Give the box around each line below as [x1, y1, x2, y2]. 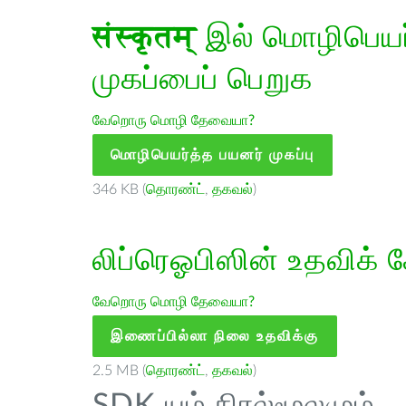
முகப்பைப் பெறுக [92, 64, 313, 95]
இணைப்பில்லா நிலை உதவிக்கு [111, 329, 319, 343]
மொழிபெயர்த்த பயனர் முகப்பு [111, 148, 314, 162]
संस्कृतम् [92, 23, 197, 53]
